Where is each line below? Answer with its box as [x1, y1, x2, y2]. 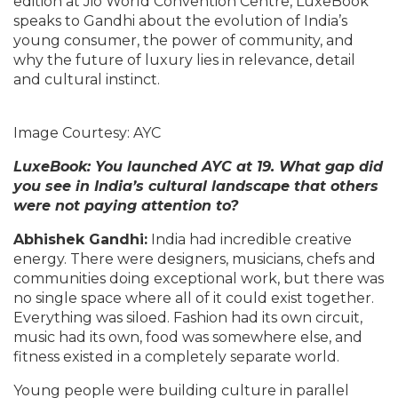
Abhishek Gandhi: [13, 231, 147, 248]
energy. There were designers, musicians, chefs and [13, 251, 376, 267]
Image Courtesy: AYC [13, 124, 161, 141]
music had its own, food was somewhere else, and [13, 329, 362, 346]
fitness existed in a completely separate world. [13, 348, 339, 365]
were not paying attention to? [13, 197, 238, 214]
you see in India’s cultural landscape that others [13, 178, 378, 195]
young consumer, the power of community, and [13, 32, 354, 49]
